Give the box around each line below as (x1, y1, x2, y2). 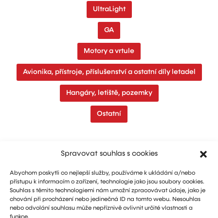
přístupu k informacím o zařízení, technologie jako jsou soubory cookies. (10, 179, 204, 185)
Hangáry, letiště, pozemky (66, 90, 152, 96)
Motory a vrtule (84, 48, 134, 54)
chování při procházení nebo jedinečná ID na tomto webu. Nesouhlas (10, 197, 200, 202)
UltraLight (92, 6, 126, 13)
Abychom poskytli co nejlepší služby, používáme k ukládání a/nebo (10, 170, 195, 176)
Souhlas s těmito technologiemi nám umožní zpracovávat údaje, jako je (10, 188, 205, 194)
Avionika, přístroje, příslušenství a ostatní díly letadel (22, 69, 196, 75)
